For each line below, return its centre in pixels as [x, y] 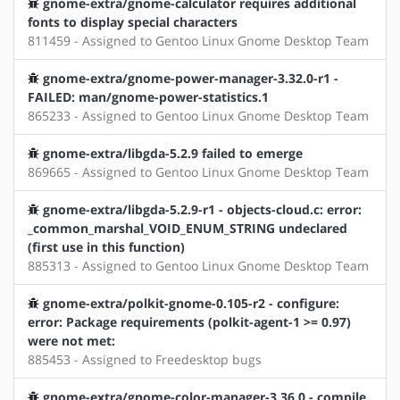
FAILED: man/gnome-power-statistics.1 [148, 97]
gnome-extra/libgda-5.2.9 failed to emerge [173, 154]
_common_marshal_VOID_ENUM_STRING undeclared [187, 229]
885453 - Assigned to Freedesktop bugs [145, 360]
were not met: [71, 341]
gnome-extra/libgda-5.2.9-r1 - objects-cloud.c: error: [202, 210]
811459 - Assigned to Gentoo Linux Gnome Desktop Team [198, 41]
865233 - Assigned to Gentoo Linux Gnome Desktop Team [198, 116]
